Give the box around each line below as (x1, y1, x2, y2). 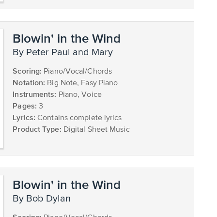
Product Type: (13, 124, 62, 133)
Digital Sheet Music (61, 125, 130, 134)
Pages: (13, 101, 37, 110)
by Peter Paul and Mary (19, 47, 113, 58)
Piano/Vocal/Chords (42, 67, 112, 76)
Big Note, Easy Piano (45, 79, 118, 87)
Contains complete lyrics (35, 114, 122, 122)
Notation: (13, 77, 46, 87)
